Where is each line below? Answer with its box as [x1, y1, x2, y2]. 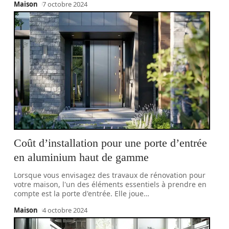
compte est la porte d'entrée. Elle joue [14, 189, 144, 198]
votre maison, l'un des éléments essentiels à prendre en [14, 179, 207, 189]
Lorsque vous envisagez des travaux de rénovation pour [14, 170, 206, 180]
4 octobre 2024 [42, 205, 88, 215]
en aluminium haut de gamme [14, 151, 149, 164]
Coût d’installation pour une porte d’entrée [14, 136, 208, 149]
